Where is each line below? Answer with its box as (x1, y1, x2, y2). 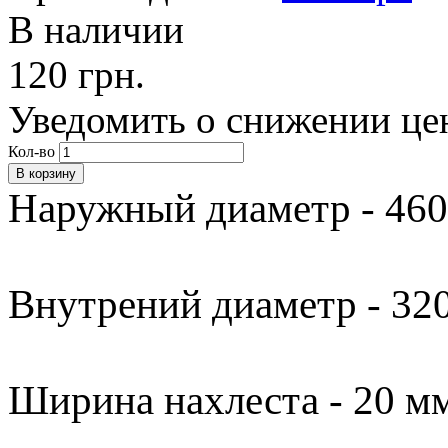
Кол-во (8, 143, 55, 161)
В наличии (8, 8, 184, 52)
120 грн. (8, 53, 145, 97)
